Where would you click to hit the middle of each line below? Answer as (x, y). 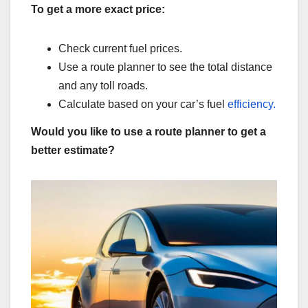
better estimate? (73, 150)
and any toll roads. (103, 86)
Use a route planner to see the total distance (165, 67)
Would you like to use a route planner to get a (148, 131)
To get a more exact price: (98, 10)
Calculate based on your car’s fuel (143, 104)
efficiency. (252, 104)
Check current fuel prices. (120, 49)
